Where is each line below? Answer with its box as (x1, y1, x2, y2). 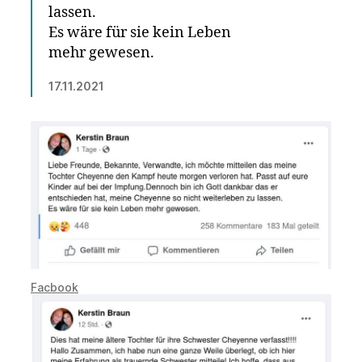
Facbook (31, 280, 78, 294)
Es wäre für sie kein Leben (48, 23, 231, 42)
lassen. (48, 3, 96, 22)
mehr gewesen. (48, 44, 154, 62)
